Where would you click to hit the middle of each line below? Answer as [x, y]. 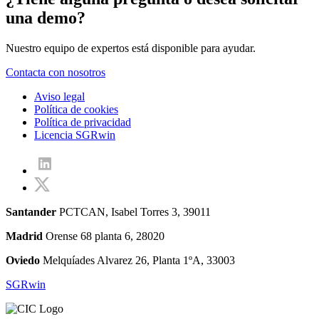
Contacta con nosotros [56, 73]
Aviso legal [59, 97]
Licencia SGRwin [75, 135]
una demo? [46, 18]
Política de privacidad [83, 122]
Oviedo [23, 260]
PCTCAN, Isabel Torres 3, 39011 [134, 211]
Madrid [24, 236]
